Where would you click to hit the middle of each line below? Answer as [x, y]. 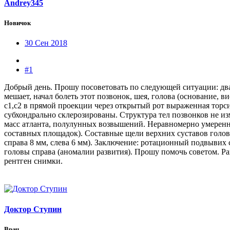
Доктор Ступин [33, 209]
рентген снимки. [33, 161]
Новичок [17, 23]
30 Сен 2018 [46, 43]
